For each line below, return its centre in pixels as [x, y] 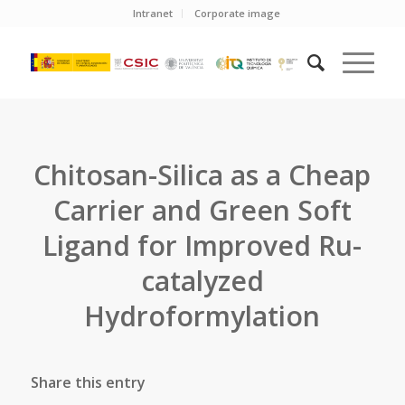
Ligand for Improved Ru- [202, 245]
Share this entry [88, 382]
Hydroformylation [202, 316]
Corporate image [238, 13]
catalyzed [202, 281]
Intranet [153, 13]
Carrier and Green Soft [202, 210]
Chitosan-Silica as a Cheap [202, 175]
